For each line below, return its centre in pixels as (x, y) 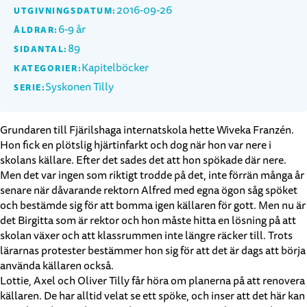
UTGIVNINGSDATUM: (65, 11)
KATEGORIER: (48, 69)
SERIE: (30, 88)
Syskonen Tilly (80, 87)
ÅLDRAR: (36, 30)
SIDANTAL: (41, 49)
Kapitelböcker (115, 68)
